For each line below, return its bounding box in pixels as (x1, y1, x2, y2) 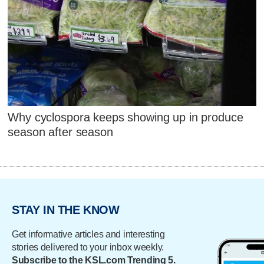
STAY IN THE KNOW (12, 203, 120, 217)
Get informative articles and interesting (12, 229, 165, 239)
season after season (8, 126, 113, 139)
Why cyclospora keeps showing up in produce (8, 111, 243, 124)
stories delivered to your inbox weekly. (12, 242, 164, 252)
